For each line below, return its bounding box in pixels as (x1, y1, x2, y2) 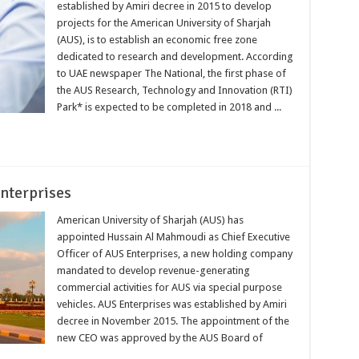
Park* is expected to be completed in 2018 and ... (56, 100, 281, 113)
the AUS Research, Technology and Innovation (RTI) (56, 83, 292, 96)
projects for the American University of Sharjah (56, 16, 271, 29)
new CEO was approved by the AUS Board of (56, 331, 263, 344)
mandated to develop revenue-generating (56, 264, 250, 276)
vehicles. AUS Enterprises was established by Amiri (56, 297, 287, 310)
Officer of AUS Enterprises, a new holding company (56, 247, 292, 260)
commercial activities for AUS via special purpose (56, 280, 282, 293)
